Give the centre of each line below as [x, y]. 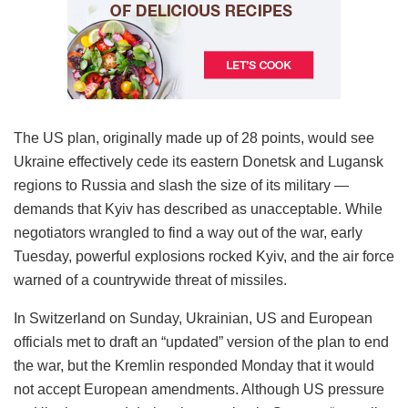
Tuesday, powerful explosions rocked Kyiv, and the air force [204, 256]
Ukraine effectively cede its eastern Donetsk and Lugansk [199, 161]
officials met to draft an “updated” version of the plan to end [201, 342]
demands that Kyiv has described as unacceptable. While [198, 209]
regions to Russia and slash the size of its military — [181, 185]
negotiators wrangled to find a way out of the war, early [188, 232]
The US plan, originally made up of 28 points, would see [194, 138]
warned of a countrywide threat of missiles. [150, 280]
